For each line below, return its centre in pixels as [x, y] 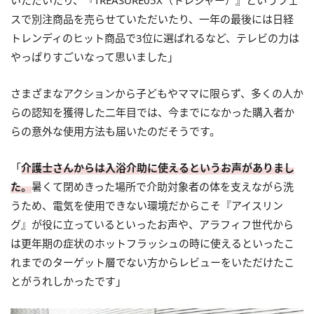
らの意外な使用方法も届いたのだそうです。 [115, 131]
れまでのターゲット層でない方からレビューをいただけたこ [152, 262]
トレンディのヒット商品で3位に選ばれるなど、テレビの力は [155, 38]
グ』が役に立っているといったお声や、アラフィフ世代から [152, 225]
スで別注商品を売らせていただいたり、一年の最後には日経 [152, 19]
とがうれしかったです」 [68, 281]
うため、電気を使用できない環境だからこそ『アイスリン [147, 206]
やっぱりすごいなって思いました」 [94, 57]
